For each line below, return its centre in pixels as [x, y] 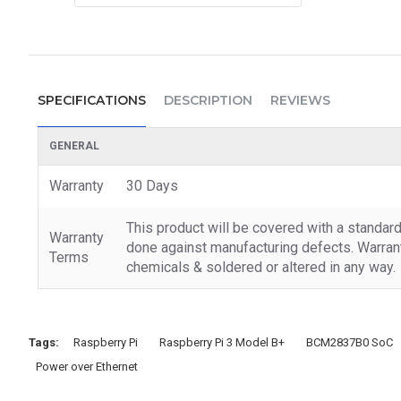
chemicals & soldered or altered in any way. [261, 267]
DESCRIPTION [208, 100]
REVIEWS [300, 100]
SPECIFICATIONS [92, 100]
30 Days [152, 185]
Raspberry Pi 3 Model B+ [222, 342]
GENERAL [74, 145]
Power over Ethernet [87, 366]
